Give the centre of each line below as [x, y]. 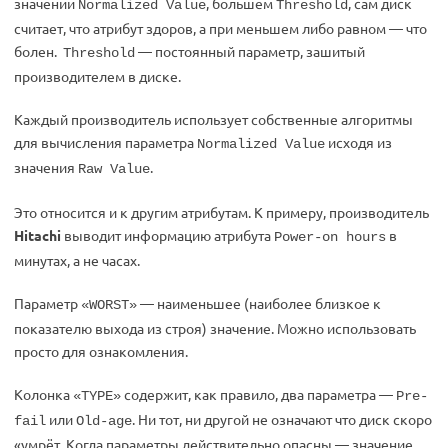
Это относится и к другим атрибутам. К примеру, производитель [221, 212]
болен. [38, 51]
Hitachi [37, 235]
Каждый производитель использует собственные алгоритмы [213, 119]
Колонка [43, 394]
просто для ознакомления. [101, 351]
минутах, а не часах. [77, 260]
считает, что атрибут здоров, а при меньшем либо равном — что [220, 28]
